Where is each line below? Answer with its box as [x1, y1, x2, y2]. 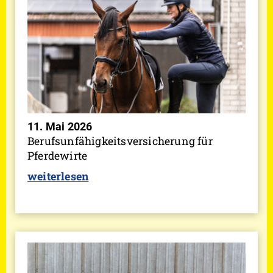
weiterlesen [27, 169, 89, 184]
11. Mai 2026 [27, 121, 93, 133]
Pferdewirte [27, 149, 88, 163]
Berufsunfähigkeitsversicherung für [27, 134, 213, 149]
